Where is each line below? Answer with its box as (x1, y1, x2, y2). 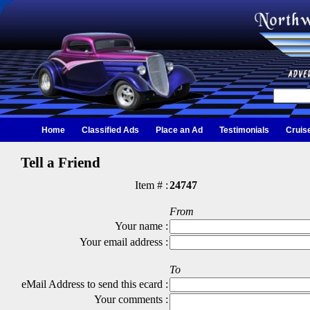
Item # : (135, 179, 168, 191)
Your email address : (80, 236, 168, 248)
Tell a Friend (21, 154, 100, 171)
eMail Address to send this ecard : (21, 278, 168, 290)
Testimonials (219, 125, 269, 135)
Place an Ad (156, 125, 203, 135)
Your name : (115, 220, 168, 232)
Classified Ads (82, 125, 139, 135)
